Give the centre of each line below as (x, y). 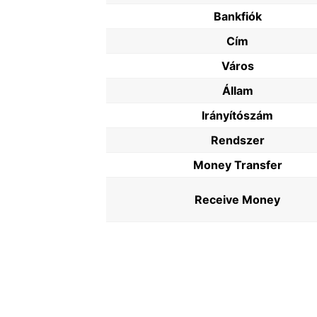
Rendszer (237, 140)
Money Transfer (237, 165)
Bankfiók (237, 16)
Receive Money (237, 200)
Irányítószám (237, 115)
